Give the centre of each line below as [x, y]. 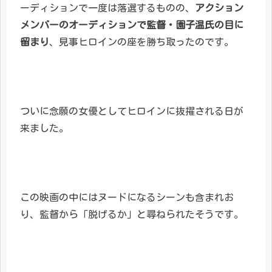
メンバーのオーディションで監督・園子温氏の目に [132, 25]
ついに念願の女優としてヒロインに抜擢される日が [132, 111]
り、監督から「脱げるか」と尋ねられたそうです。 [132, 214]
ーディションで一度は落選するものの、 [107, 8]
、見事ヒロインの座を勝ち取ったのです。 [141, 42]
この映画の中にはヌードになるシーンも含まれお [127, 197]
